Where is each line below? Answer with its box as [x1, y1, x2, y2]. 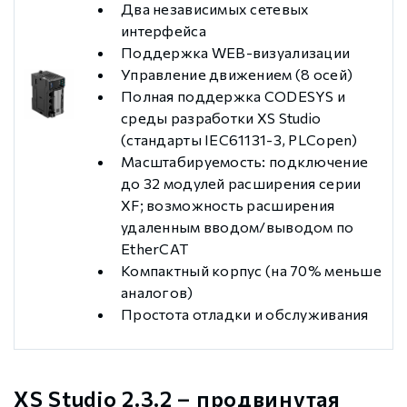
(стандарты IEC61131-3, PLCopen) [121, 131, 358, 149]
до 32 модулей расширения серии [121, 174, 362, 193]
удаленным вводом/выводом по [121, 218, 354, 236]
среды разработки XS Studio [121, 109, 322, 127]
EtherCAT [121, 240, 189, 258]
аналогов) [121, 283, 194, 302]
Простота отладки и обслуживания [121, 305, 369, 323]
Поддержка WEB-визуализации [121, 44, 351, 62]
